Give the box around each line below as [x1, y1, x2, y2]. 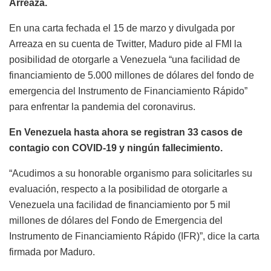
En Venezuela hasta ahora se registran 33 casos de [9, 126, 243, 137]
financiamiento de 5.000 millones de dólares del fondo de [9, 70, 254, 80]
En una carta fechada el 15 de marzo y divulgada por [9, 22, 235, 33]
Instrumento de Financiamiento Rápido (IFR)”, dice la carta [9, 230, 260, 241]
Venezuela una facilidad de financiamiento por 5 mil [9, 199, 230, 210]
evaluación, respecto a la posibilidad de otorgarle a [9, 183, 227, 194]
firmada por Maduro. [9, 246, 95, 257]
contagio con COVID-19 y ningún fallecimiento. [9, 142, 223, 153]
